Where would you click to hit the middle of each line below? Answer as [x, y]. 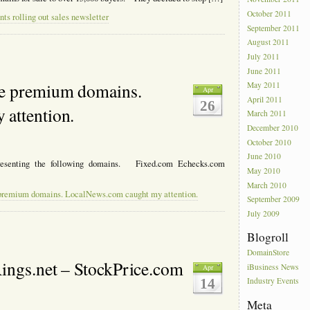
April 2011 [265, 100]
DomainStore [268, 253]
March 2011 [267, 113]
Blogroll [268, 237]
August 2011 [268, 42]
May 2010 [264, 171]
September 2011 [274, 28]
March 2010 [267, 185]
